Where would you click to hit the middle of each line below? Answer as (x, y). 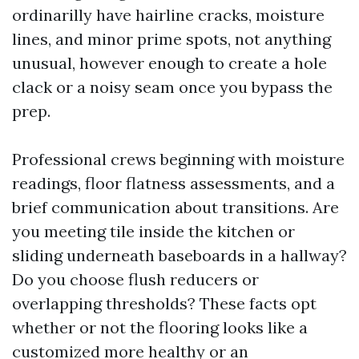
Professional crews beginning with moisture (178, 159)
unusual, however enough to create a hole (169, 63)
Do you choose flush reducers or (135, 279)
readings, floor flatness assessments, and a (173, 183)
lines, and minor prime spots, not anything (171, 39)
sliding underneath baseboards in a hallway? (179, 255)
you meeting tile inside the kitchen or (153, 231)
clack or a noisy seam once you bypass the (172, 87)
